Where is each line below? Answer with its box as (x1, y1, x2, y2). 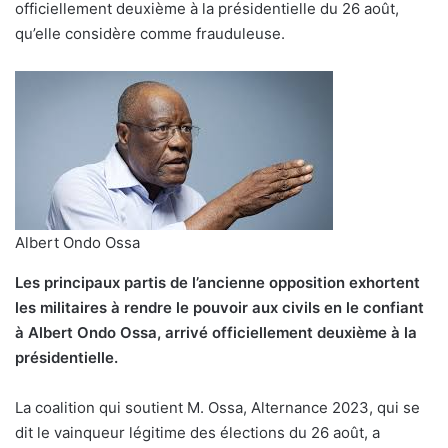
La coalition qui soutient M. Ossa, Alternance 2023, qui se (15, 398, 420, 418)
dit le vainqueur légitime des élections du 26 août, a (15, 423, 380, 443)
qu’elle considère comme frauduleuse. (15, 24, 285, 44)
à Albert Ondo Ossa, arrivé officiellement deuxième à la (15, 323, 417, 343)
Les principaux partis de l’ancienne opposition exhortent (15, 273, 420, 293)
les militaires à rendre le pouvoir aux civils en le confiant (15, 298, 424, 318)
